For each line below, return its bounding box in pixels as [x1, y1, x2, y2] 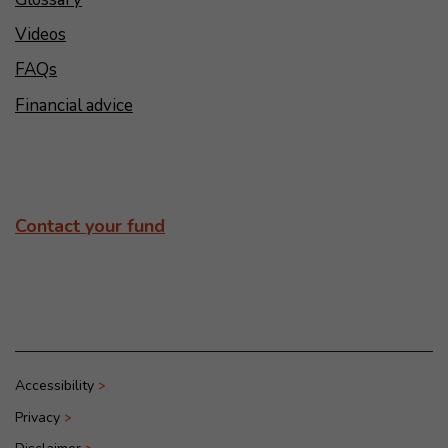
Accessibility [14, 376, 94, 396]
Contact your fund [14, 214, 165, 239]
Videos [14, 22, 66, 46]
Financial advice [14, 93, 133, 117]
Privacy [14, 407, 60, 427]
